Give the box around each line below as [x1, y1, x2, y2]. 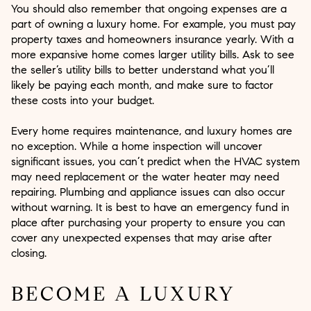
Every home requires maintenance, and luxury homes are [11, 124, 292, 138]
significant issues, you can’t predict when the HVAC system [11, 155, 300, 169]
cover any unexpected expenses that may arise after [11, 231, 272, 245]
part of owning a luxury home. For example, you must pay [11, 17, 296, 31]
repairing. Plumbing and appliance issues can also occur [11, 185, 285, 199]
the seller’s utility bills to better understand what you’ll [11, 63, 274, 77]
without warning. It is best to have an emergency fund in [11, 201, 289, 215]
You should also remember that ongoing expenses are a [11, 2, 287, 16]
